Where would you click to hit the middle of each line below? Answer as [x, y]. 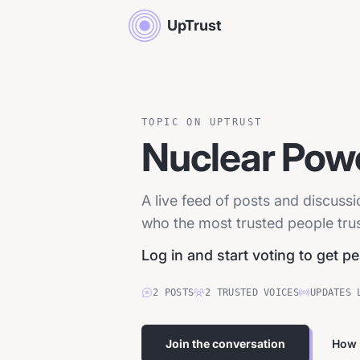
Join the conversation [225, 344]
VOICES [281, 292]
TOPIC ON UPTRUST [202, 122]
